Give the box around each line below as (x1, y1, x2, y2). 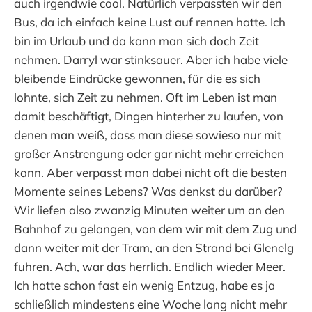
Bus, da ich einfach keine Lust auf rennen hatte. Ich (14, 14, 286, 29)
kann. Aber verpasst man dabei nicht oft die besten (14, 164, 287, 180)
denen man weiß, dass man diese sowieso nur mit (14, 127, 281, 142)
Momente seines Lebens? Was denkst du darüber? (14, 183, 283, 198)
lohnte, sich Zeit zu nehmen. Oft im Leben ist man (14, 89, 277, 104)
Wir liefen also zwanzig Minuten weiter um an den (14, 202, 285, 217)
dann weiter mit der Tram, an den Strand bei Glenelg (14, 240, 294, 255)
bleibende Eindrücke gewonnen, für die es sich (14, 70, 260, 86)
